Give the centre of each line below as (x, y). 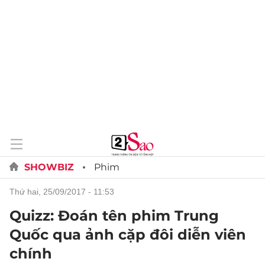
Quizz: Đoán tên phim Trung (114, 216)
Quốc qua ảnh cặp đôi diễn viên (128, 235)
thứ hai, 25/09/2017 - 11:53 (64, 192)
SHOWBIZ (49, 167)
